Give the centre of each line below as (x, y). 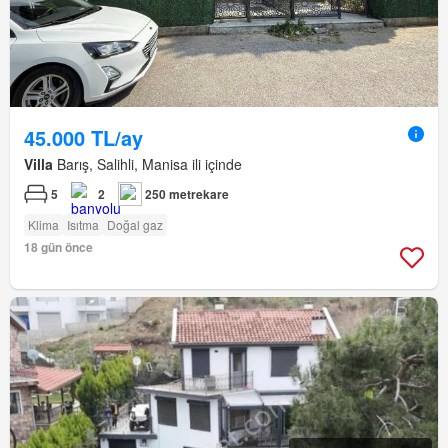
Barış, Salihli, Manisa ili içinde (147, 164)
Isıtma (83, 225)
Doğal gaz (135, 225)
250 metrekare (187, 194)
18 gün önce (58, 247)
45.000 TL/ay (83, 138)
